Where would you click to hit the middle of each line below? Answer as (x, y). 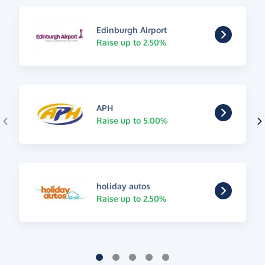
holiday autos (123, 186)
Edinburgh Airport (131, 30)
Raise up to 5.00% (132, 120)
